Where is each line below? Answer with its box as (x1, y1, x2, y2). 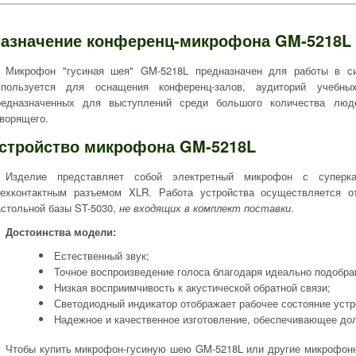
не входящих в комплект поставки (119, 200, 291, 215)
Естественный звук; (54, 248, 149, 263)
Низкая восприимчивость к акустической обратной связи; (54, 280, 331, 295)
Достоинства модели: (6, 224, 116, 239)
